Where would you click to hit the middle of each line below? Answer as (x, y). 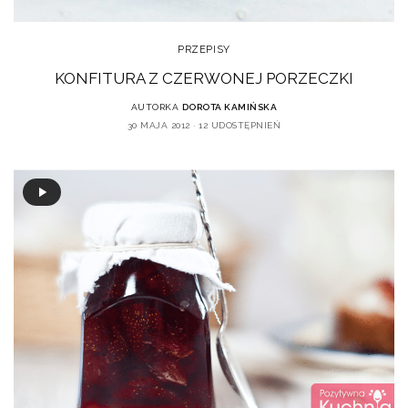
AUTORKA (155, 107)
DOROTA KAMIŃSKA (229, 107)
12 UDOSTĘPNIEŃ (240, 126)
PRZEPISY (204, 50)
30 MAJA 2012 (158, 126)
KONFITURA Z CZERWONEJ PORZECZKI (204, 79)
